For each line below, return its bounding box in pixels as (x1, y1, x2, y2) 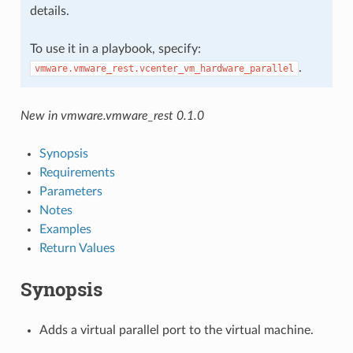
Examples (39, 222, 91, 236)
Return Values (39, 241, 115, 255)
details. (29, 4, 69, 17)
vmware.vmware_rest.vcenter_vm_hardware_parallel (34, 62, 294, 74)
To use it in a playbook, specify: (29, 42, 201, 55)
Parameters (39, 184, 102, 198)
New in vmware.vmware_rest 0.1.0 (20, 109, 204, 122)
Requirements (39, 165, 115, 179)
